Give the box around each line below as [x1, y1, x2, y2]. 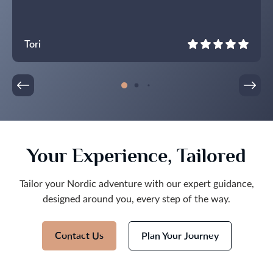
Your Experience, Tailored [27, 144, 246, 166]
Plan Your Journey [141, 229, 219, 242]
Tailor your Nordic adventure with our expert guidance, [19, 176, 254, 190]
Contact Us [54, 229, 104, 242]
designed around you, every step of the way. [43, 191, 230, 205]
